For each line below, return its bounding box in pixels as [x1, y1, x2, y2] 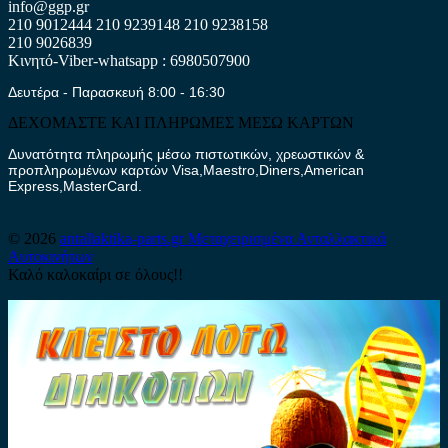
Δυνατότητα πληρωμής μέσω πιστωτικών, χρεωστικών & [8, 145, 364, 162]
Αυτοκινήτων [8, 247, 93, 265]
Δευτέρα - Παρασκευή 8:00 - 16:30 [8, 83, 225, 100]
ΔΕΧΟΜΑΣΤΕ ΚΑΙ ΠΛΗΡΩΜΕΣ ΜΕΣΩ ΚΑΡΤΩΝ [8, 113, 354, 131]
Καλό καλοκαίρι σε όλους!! [8, 265, 183, 283]
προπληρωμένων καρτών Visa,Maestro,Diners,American [8, 161, 364, 178]
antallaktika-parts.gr [60, 229, 188, 247]
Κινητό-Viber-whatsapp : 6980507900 [8, 51, 250, 69]
